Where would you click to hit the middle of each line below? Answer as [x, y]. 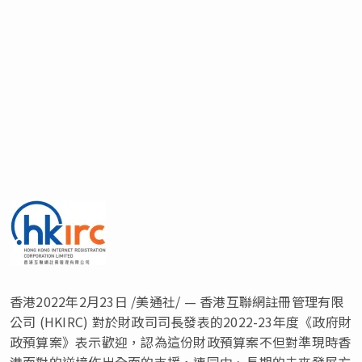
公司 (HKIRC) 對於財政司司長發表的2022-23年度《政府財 [181, 321]
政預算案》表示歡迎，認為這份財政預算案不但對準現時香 [181, 341]
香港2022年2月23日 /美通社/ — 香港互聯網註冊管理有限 [177, 301]
